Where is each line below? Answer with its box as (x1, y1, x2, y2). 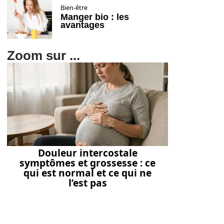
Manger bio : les (60, 12, 129, 22)
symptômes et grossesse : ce (19, 156, 155, 170)
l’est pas (68, 176, 107, 190)
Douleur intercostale (37, 146, 137, 160)
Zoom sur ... (7, 48, 80, 62)
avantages (60, 20, 104, 30)
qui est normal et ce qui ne (23, 166, 151, 180)
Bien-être (60, 3, 87, 12)
